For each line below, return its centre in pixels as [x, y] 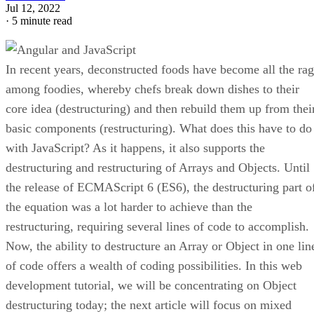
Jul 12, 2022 [33, 8]
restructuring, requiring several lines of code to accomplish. [157, 226]
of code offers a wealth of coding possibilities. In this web [154, 265]
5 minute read [42, 20]
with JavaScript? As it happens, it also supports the [135, 148]
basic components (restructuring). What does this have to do [159, 128]
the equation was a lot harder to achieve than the [129, 206]
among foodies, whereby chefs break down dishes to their [152, 89]
